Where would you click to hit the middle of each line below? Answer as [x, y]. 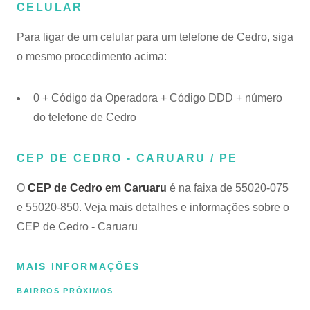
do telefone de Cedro [85, 117]
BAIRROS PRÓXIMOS [65, 291]
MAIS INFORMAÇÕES [79, 266]
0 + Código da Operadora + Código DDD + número [158, 98]
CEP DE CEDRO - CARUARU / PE [127, 158]
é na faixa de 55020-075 [228, 188]
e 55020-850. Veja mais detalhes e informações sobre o [153, 207]
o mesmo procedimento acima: [92, 56]
